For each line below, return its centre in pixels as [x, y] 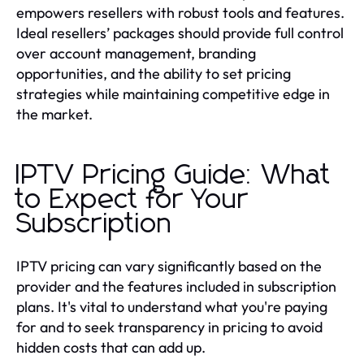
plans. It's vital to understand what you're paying [172, 306]
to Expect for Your [132, 199]
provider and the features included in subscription [176, 286]
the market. [54, 114]
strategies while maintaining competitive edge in [173, 93]
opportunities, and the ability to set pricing [154, 73]
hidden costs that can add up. [111, 347]
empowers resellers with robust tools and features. [180, 12]
